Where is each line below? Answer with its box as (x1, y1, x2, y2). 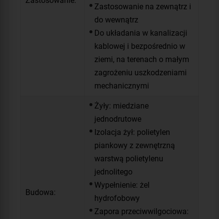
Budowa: (25, 187, 56, 197)
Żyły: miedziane (94, 101, 149, 111)
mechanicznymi (94, 81, 149, 91)
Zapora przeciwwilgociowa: (94, 207, 189, 217)
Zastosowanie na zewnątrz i (94, 2, 191, 12)
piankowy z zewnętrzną (94, 141, 175, 151)
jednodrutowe (94, 114, 141, 124)
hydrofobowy (94, 194, 140, 203)
